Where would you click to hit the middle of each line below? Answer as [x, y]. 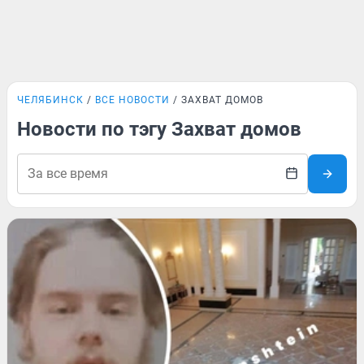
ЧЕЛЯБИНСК [50, 100]
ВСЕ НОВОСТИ [132, 100]
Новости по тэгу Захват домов [159, 129]
